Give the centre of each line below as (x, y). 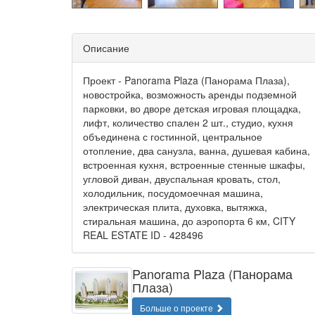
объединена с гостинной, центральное (173, 136)
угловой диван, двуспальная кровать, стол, (182, 179)
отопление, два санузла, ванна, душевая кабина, (197, 150)
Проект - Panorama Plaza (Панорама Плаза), (186, 80)
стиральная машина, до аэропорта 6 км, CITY (189, 221)
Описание (106, 48)
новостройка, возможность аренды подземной (190, 94)
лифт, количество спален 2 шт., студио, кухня (188, 122)
